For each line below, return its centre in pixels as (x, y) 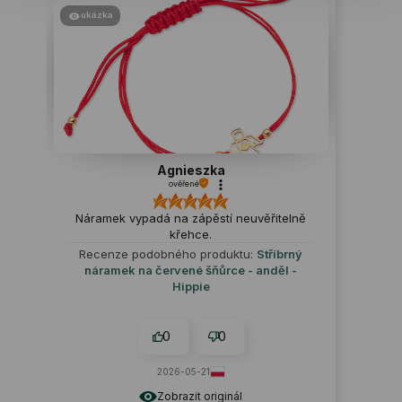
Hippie (191, 286)
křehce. (191, 234)
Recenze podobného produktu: (168, 253)
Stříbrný (280, 253)
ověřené (184, 183)
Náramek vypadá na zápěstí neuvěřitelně (191, 218)
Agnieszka (191, 170)
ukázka (96, 14)
